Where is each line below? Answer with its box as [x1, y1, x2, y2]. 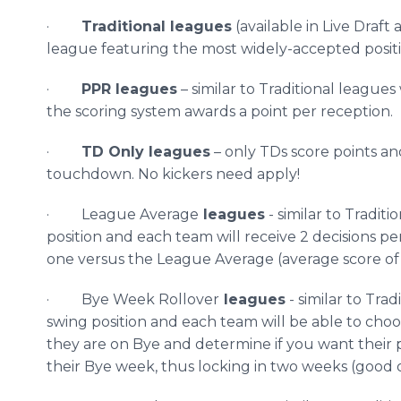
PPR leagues [81, 81, 177, 98]
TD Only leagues [81, 143, 210, 160]
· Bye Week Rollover [47, 291, 219, 308]
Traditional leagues [81, 18, 232, 35]
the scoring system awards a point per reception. [47, 103, 393, 120]
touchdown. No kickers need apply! [47, 166, 300, 183]
